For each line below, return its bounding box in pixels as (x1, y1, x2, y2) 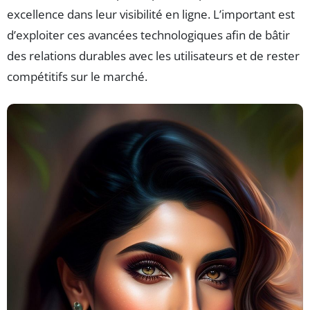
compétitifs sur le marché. (7, 68, 147, 84)
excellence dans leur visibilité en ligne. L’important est (7, 6, 295, 22)
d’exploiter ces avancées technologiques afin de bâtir (7, 26, 290, 43)
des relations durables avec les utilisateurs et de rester (7, 47, 300, 64)
